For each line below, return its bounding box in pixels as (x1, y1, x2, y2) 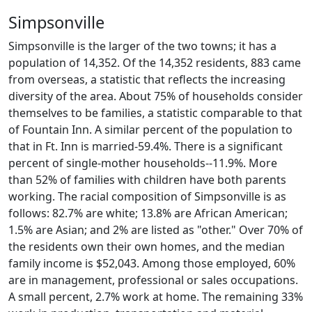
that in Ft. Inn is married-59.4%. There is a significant (8, 139, 283, 154)
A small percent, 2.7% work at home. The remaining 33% (8, 289, 303, 304)
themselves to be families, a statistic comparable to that (8, 105, 302, 120)
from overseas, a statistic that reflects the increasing (8, 72, 286, 87)
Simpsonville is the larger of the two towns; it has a (8, 38, 276, 54)
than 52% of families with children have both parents (8, 172, 286, 187)
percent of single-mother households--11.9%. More (8, 155, 277, 171)
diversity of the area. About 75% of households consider (8, 88, 303, 104)
